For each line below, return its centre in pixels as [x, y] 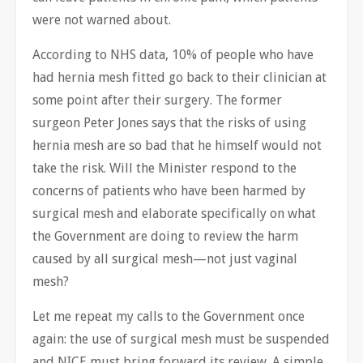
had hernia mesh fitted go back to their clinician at [179, 77]
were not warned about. [102, 19]
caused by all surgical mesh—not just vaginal [165, 258]
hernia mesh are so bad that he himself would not [177, 145]
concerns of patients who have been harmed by [169, 190]
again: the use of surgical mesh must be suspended [181, 339]
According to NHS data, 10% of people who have [173, 54]
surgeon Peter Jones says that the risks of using [169, 122]
